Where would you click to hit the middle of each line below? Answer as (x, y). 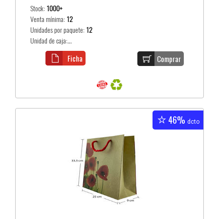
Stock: (39, 8)
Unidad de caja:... (51, 41)
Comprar (169, 58)
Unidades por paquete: (58, 30)
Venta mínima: (49, 19)
